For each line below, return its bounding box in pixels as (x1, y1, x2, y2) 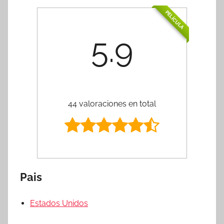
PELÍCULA (164, 9, 185, 30)
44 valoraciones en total (68, 98, 156, 108)
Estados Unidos (30, 198, 88, 208)
